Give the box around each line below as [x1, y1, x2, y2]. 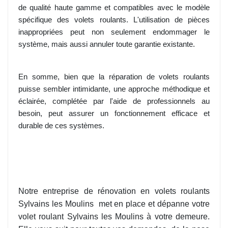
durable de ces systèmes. [18, 122, 104, 130]
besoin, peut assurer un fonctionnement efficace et [18, 109, 210, 118]
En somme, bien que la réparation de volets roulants [18, 73, 210, 81]
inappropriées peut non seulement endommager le [18, 28, 210, 37]
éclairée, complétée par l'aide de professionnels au [18, 97, 210, 106]
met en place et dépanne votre [98, 199, 210, 209]
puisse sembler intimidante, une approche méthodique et [18, 85, 210, 94]
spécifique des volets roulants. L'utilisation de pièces [18, 16, 210, 24]
